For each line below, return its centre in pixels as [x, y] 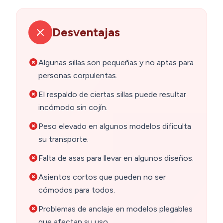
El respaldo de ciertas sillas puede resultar [112, 94]
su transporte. [63, 139]
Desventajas [86, 32]
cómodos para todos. [77, 190]
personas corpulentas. [78, 75]
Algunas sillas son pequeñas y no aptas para [116, 62]
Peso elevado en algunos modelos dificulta [115, 126]
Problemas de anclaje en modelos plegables [115, 209]
